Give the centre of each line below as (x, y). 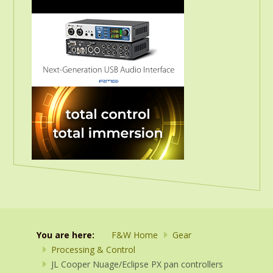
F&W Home (135, 235)
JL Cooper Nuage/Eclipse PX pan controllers (137, 264)
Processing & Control (93, 250)
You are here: (68, 235)
